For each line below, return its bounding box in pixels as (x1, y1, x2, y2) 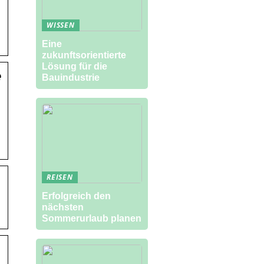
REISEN (47, 172, 73, 182)
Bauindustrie (42, 72, 100, 82)
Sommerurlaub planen (42, 213, 141, 223)
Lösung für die (42, 61, 107, 71)
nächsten (42, 202, 84, 212)
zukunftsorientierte (42, 50, 126, 60)
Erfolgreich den (42, 191, 111, 201)
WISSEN (47, 20, 75, 30)
